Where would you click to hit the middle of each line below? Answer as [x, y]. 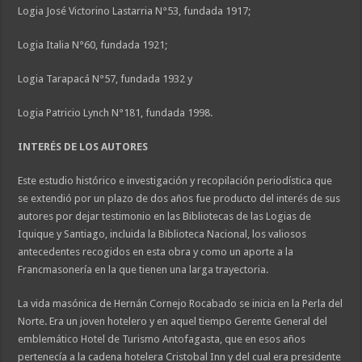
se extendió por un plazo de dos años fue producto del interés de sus [179, 198]
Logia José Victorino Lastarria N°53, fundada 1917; [135, 11]
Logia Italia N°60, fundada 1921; [93, 45]
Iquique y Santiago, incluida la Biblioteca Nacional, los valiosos [162, 234]
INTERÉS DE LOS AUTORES [83, 147]
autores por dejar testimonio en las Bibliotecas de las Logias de [165, 216]
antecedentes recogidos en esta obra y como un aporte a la [156, 252]
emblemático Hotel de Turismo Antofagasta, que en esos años [162, 339]
